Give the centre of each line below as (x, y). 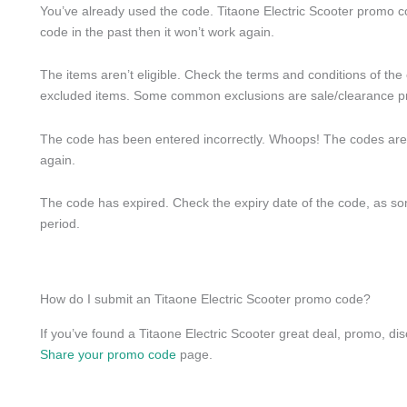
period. (60, 223)
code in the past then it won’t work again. (157, 31)
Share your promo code (108, 354)
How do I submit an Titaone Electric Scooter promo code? (205, 298)
